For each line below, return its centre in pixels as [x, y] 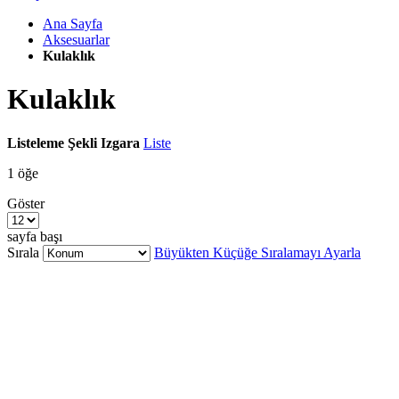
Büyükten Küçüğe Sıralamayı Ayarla [257, 252]
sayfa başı [35, 236]
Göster [26, 203]
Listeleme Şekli [52, 142]
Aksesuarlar [76, 40]
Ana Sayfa [73, 24]
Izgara [120, 142]
